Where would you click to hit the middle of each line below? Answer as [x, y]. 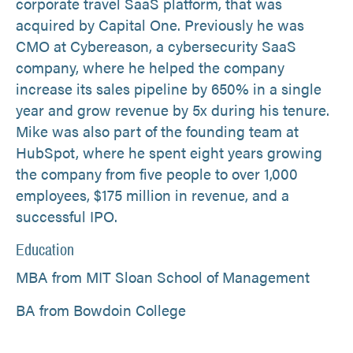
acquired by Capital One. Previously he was [160, 24]
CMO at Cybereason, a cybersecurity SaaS [156, 46]
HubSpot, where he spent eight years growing [169, 152]
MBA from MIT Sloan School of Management [163, 277]
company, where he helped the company [150, 67]
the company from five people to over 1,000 [157, 173]
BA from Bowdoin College [101, 310]
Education [45, 249]
